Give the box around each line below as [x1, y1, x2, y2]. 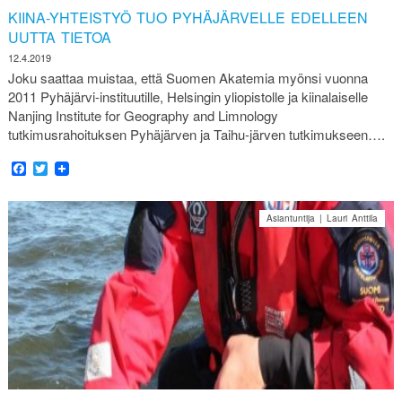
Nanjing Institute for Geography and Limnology [7, 106, 278, 126]
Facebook [25, 158, 89, 179]
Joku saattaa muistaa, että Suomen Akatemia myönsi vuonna [7, 68, 368, 88]
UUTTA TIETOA [7, 26, 111, 48]
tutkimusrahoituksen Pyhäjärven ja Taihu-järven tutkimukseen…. [7, 125, 385, 144]
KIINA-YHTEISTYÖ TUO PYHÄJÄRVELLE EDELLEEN [7, 6, 368, 28]
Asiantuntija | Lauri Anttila [267, 212, 379, 225]
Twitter [47, 158, 89, 179]
